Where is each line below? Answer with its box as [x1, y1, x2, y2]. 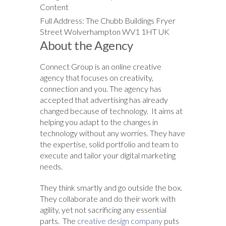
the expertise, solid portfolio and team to [40, 139, 179, 149]
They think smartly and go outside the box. [40, 182, 182, 192]
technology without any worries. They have [40, 128, 185, 138]
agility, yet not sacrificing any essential [40, 204, 166, 214]
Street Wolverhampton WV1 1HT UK [40, 26, 169, 36]
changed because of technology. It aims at [40, 105, 183, 116]
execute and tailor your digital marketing [40, 150, 176, 160]
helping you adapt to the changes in [40, 117, 158, 127]
